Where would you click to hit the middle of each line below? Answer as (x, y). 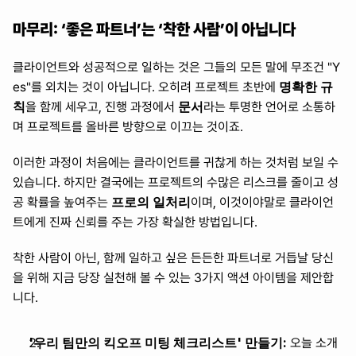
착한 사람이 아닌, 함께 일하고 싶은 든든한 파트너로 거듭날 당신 (173, 258)
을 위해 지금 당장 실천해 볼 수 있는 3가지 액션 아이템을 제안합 (173, 278)
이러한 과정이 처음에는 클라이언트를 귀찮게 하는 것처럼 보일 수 (176, 163)
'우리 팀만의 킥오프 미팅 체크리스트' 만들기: (158, 342)
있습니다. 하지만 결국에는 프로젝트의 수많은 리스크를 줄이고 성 (176, 182)
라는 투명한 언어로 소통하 (269, 107)
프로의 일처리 (151, 202)
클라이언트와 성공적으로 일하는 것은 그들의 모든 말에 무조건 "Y (176, 67)
